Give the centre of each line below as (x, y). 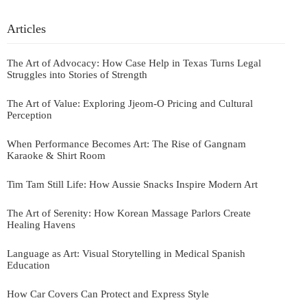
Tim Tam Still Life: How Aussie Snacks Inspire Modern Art (132, 185)
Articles (26, 29)
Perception (29, 115)
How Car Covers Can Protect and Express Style (108, 294)
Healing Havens (41, 225)
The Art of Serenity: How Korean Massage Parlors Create (129, 213)
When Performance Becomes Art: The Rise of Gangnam (126, 144)
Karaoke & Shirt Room (56, 156)
